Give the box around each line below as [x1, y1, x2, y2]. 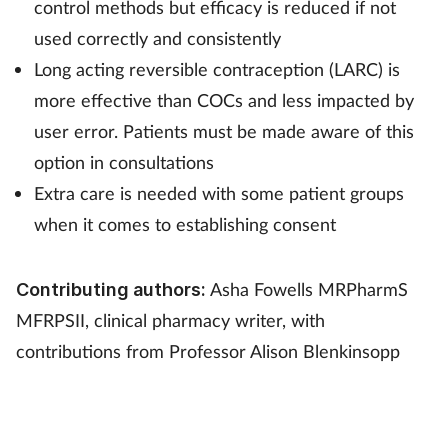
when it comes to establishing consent [34, 212, 336, 235]
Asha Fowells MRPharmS [206, 277, 408, 300]
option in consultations [34, 150, 214, 173]
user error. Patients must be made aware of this [34, 119, 414, 142]
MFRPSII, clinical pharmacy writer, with [16, 308, 325, 331]
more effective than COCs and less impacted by [34, 88, 414, 111]
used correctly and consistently [34, 26, 281, 49]
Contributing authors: [16, 278, 206, 300]
